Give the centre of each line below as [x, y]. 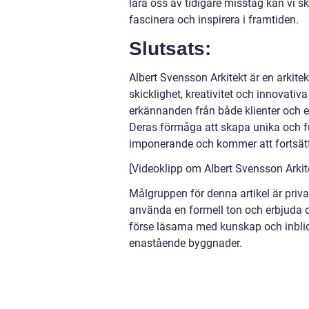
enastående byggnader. [186, 243]
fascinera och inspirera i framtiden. [214, 20]
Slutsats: [170, 49]
